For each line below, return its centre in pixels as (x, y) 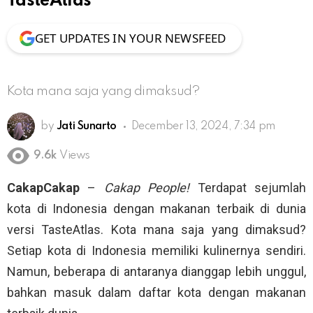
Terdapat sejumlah (248, 188)
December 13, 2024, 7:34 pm (203, 126)
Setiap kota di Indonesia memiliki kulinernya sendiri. (156, 251)
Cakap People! (147, 188)
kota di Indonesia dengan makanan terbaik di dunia (156, 209)
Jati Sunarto (86, 126)
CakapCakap (43, 188)
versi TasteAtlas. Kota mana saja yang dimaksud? (156, 230)
